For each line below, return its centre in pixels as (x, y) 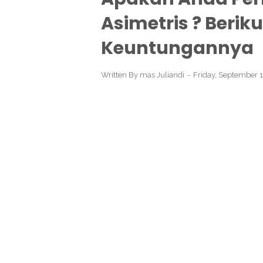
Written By (120, 75)
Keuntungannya (177, 48)
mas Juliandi (162, 75)
